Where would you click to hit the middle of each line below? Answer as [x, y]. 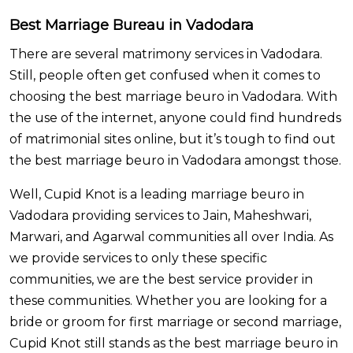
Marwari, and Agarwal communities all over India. [164, 237]
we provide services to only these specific [138, 258]
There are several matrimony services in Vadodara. [166, 54]
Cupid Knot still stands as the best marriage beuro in [174, 343]
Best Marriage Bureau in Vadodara [132, 25]
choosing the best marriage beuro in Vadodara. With [173, 97]
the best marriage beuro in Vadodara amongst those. [175, 160]
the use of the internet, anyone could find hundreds [175, 118]
